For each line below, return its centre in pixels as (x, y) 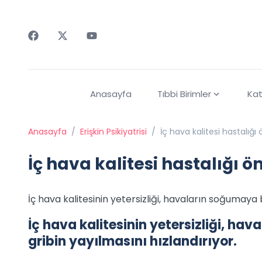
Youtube (105, 47)
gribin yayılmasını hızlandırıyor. (132, 242)
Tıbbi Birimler (184, 94)
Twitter (73, 47)
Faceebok (51, 47)
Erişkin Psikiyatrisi (113, 132)
